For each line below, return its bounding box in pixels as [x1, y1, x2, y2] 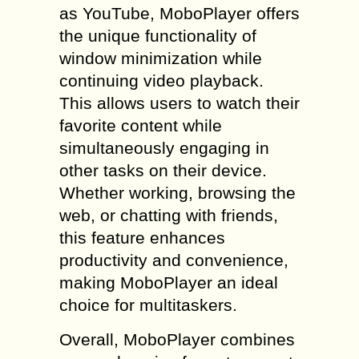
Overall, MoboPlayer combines [59, 330, 295, 349]
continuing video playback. [59, 71, 264, 90]
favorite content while [59, 116, 222, 135]
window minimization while [59, 49, 262, 67]
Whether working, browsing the [59, 184, 296, 202]
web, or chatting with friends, [59, 206, 278, 224]
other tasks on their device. [59, 161, 267, 179]
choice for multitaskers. [59, 296, 237, 314]
